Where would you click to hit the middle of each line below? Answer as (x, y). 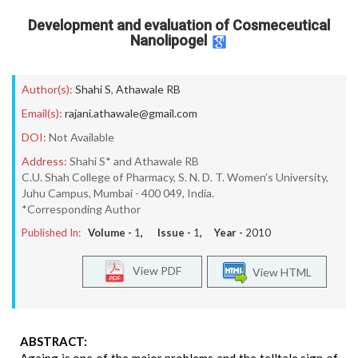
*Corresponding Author (81, 209)
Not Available (82, 137)
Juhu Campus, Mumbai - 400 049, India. (118, 193)
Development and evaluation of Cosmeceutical (179, 25)
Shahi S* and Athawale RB (134, 161)
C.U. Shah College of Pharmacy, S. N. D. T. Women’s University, (175, 177)
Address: (44, 161)
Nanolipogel (168, 41)
